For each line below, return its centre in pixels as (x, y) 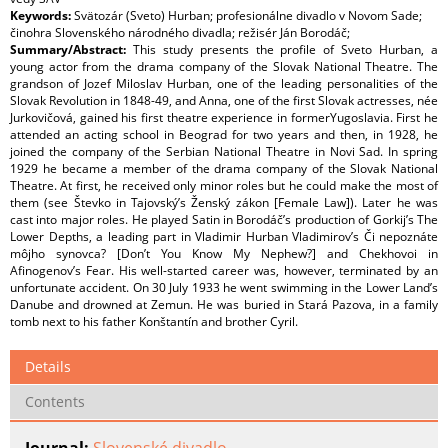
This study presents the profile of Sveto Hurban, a (285, 50)
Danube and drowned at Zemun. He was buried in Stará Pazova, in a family (224, 305)
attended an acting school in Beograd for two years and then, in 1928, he (224, 135)
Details (48, 367)
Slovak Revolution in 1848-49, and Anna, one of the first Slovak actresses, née (224, 101)
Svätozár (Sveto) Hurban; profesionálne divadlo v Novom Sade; (248, 16)
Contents (55, 402)
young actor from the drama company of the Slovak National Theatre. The (224, 67)
